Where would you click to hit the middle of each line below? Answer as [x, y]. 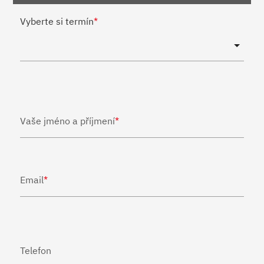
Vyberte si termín [57, 21]
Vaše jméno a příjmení [68, 121]
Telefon [36, 250]
